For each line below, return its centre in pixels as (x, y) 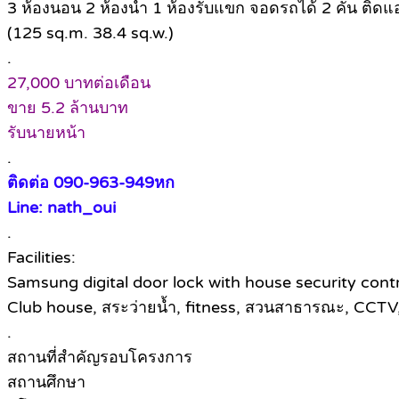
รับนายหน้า (46, 133)
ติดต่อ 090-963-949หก (91, 183)
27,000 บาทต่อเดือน (79, 83)
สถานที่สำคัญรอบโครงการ (100, 358)
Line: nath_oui (61, 208)
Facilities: (41, 258)
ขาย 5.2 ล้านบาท (68, 108)
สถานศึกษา (46, 383)
